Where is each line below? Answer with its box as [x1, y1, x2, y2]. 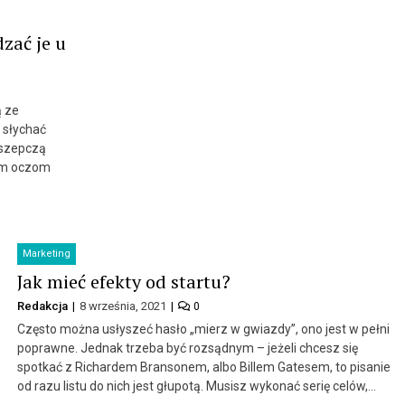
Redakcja [16, 298, 71, 313]
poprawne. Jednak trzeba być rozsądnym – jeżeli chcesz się [16, 340, 358, 355]
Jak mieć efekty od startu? [16, 268, 231, 294]
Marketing [22, 247, 71, 259]
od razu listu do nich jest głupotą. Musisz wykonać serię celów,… [16, 378, 376, 393]
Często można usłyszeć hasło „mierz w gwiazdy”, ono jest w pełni [16, 321, 390, 336]
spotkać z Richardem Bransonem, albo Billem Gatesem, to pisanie [16, 359, 391, 374]
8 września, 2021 [79, 298, 169, 313]
